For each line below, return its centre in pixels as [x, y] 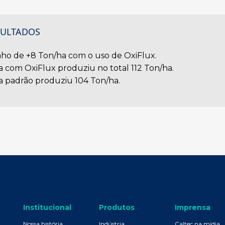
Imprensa [193, 208]
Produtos [117, 208]
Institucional [47, 208]
